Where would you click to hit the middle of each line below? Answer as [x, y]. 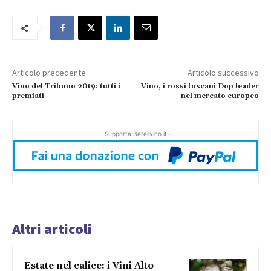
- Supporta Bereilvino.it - [135, 133]
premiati [28, 96]
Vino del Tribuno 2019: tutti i [66, 86]
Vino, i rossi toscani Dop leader [200, 86]
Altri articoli [52, 229]
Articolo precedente [49, 72]
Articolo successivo [223, 72]
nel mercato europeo [220, 96]
